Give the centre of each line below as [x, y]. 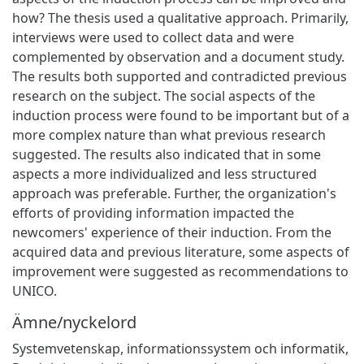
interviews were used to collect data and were [153, 37]
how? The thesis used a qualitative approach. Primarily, [180, 17]
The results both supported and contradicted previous [180, 76]
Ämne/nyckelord [74, 322]
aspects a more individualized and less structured [165, 173]
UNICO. [35, 290]
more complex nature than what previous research [169, 134]
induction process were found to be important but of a [181, 115]
